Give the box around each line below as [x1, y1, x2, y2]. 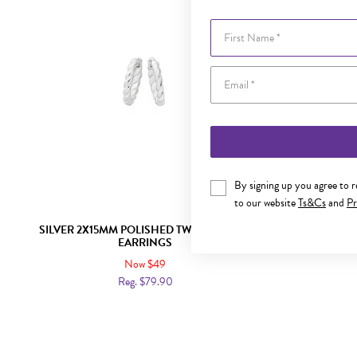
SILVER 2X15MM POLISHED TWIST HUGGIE [38, 222, 252, 238]
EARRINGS [118, 234, 172, 251]
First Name [210, 18, 260, 35]
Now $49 [124, 256, 166, 273]
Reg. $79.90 [117, 273, 173, 290]
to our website [234, 194, 298, 211]
